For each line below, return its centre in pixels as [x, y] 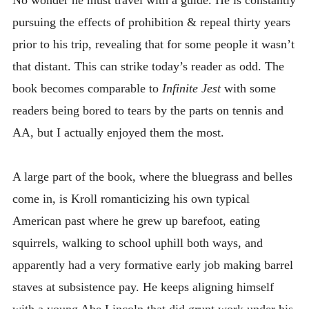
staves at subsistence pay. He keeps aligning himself [143, 287]
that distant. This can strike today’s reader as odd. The [148, 66]
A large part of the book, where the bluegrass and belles [152, 177]
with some [248, 88]
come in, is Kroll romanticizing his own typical [131, 199]
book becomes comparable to [87, 88]
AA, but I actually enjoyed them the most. [118, 132]
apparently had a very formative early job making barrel [152, 265]
